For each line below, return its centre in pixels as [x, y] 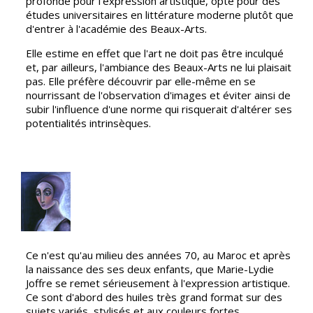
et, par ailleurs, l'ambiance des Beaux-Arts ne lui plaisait [159, 67]
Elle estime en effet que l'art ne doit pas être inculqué [155, 53]
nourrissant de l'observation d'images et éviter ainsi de [159, 95]
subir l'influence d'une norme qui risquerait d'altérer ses [159, 109]
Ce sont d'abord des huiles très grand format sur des [154, 297]
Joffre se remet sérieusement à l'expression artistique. [158, 283]
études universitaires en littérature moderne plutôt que [160, 15]
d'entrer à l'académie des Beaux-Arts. [117, 29]
